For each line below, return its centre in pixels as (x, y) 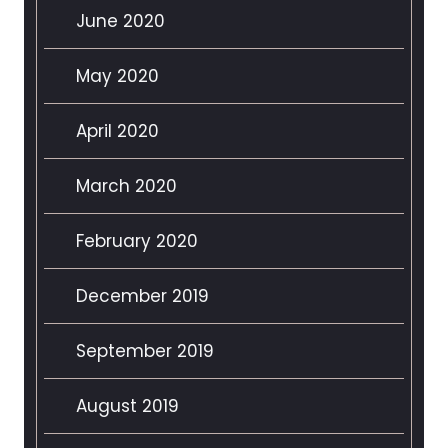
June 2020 (120, 21)
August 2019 (127, 406)
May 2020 (117, 76)
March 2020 (126, 186)
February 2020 (137, 241)
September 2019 (145, 351)
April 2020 (117, 131)
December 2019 (142, 296)
